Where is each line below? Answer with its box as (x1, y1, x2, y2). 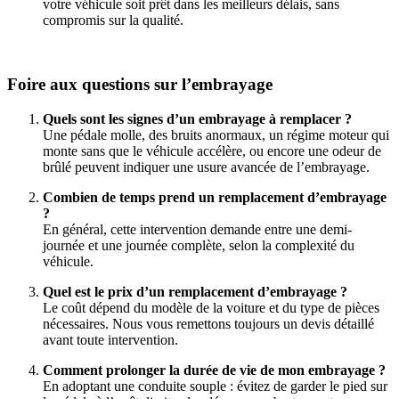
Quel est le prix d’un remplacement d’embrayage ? (43, 284, 347, 300)
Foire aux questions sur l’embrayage (7, 75, 273, 94)
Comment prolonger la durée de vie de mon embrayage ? (43, 362, 386, 379)
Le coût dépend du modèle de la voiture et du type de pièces (43, 300, 379, 316)
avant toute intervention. (43, 332, 178, 348)
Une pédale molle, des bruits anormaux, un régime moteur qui (43, 127, 389, 143)
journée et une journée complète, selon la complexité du (43, 238, 354, 254)
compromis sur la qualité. (43, 12, 183, 28)
